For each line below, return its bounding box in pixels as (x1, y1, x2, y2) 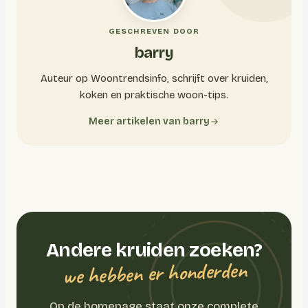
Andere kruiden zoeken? (45, 239, 263, 262)
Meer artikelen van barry (89, 115, 210, 127)
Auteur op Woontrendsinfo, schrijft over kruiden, (40, 72, 268, 85)
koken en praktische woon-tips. (80, 89, 228, 101)
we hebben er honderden (61, 255, 246, 291)
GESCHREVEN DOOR (108, 27, 200, 36)
